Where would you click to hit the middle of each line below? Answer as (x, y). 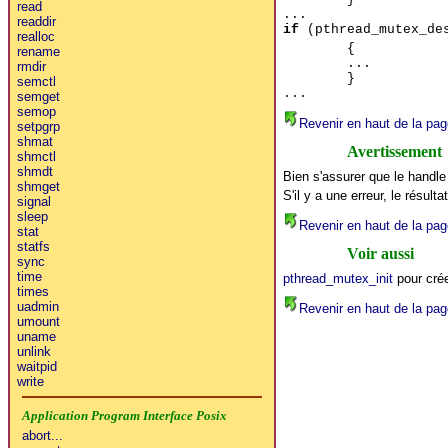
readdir (36, 21)
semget (38, 96)
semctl (36, 81)
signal (33, 201)
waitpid (36, 366)
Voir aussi (380, 253)
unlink (33, 351)
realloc (35, 36)
